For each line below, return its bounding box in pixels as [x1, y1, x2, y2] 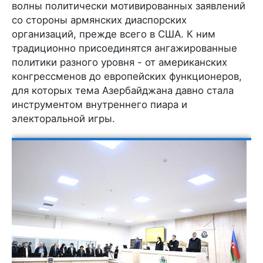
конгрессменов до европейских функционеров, [12, 70, 242, 82]
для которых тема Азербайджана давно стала [12, 84, 234, 96]
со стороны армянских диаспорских [12, 14, 187, 26]
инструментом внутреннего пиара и [12, 98, 187, 110]
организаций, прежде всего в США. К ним [12, 28, 215, 40]
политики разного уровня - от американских [12, 56, 227, 68]
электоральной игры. [12, 112, 115, 124]
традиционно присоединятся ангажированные [12, 42, 237, 54]
